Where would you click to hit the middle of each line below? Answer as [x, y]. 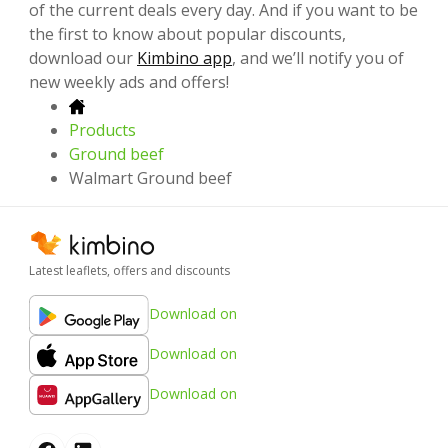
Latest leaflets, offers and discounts [129, 270]
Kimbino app [184, 57]
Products [102, 129]
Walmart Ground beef [150, 177]
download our [83, 57]
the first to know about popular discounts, [187, 33]
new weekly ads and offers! [129, 81]
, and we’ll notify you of [318, 57]
